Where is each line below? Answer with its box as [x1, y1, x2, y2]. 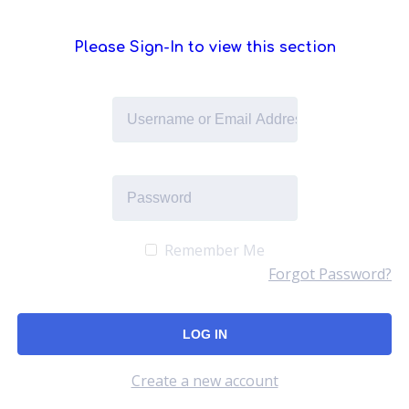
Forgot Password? [268, 264, 392, 285]
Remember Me [160, 240, 265, 260]
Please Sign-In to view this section [73, 39, 336, 56]
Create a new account [131, 371, 278, 392]
